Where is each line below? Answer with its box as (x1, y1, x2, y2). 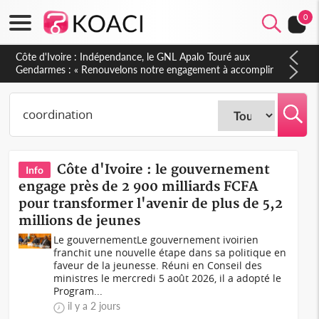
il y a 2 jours (68, 300, 121, 312)
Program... (53, 284, 103, 298)
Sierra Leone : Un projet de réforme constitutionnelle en (16, 51, 261, 63)
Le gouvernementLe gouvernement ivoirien (53, 233, 259, 246)
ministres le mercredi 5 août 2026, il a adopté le (53, 271, 282, 285)
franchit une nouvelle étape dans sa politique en (53, 246, 287, 259)
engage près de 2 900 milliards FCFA (19, 179, 259, 195)
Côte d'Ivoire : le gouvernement (57, 162, 271, 178)
